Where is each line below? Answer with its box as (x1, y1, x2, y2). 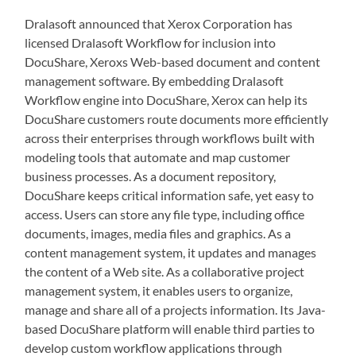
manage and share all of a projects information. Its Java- (25, 302, 327, 317)
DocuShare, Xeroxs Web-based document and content (25, 54, 321, 69)
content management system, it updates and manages (25, 245, 317, 260)
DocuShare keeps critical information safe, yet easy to (25, 188, 315, 203)
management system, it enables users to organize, (25, 283, 293, 298)
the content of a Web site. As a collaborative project (25, 264, 305, 279)
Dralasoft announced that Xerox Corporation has (25, 16, 293, 31)
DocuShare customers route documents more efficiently (25, 111, 329, 126)
